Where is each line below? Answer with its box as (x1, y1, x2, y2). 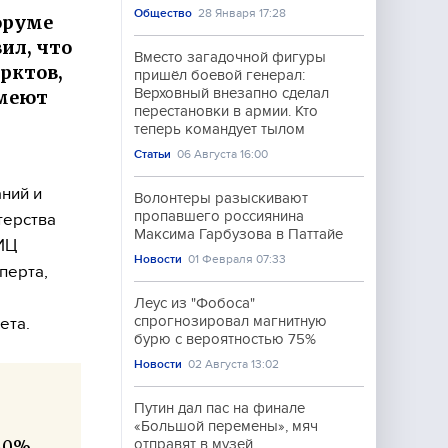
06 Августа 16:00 (177, 147, 269, 161)
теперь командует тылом (134, 121, 305, 137)
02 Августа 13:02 (188, 357, 280, 371)
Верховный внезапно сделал (134, 85, 329, 101)
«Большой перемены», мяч (134, 418, 318, 434)
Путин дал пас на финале (134, 400, 305, 416)
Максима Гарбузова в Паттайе (134, 226, 343, 242)
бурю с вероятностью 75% (134, 331, 316, 347)
